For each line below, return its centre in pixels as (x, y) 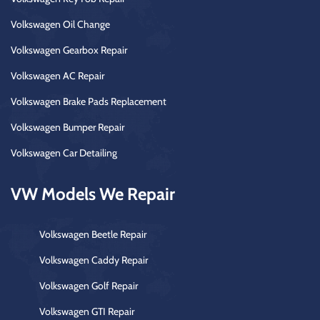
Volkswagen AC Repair (57, 75)
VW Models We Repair (93, 194)
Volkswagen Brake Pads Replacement (89, 101)
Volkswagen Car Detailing (64, 152)
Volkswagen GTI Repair (87, 311)
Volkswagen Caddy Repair (94, 260)
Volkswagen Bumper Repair (67, 127)
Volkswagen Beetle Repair (93, 234)
